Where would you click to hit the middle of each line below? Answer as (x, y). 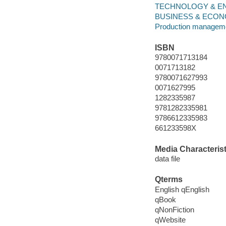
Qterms (168, 180)
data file (167, 159)
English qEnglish (182, 189)
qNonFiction (174, 210)
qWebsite (170, 220)
